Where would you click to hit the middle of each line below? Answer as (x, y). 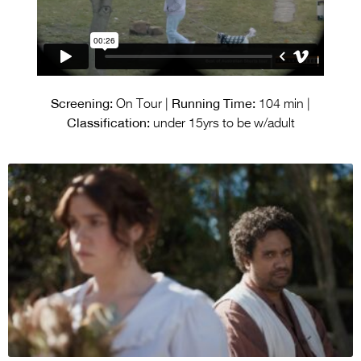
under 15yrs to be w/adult (222, 124)
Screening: (82, 103)
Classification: (108, 122)
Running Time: (214, 103)
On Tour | (142, 104)
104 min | (283, 104)
